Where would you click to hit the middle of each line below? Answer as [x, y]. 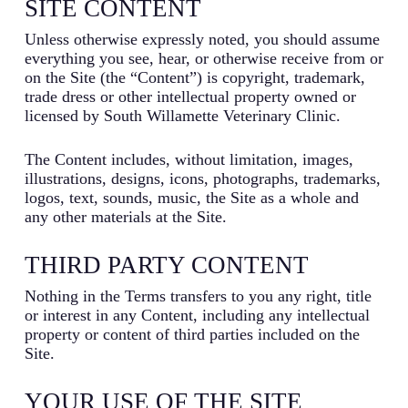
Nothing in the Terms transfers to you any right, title [198, 296]
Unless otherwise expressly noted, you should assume [202, 39]
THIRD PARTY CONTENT [166, 265]
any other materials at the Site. [125, 216]
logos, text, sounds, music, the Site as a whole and [191, 197]
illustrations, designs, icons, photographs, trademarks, [202, 178]
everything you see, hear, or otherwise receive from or [204, 58]
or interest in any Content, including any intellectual [197, 315]
